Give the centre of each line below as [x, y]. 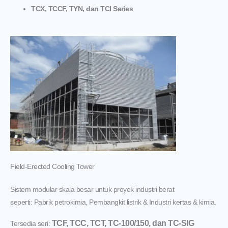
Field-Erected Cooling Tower [52, 167]
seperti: [22, 203]
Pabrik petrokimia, [61, 203]
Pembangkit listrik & [119, 203]
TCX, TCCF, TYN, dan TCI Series [82, 9]
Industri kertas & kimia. [182, 203]
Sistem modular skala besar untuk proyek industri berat [92, 190]
